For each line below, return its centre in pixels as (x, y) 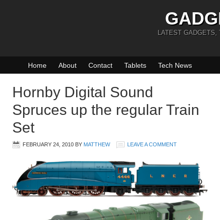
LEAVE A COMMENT (152, 144)
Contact (100, 65)
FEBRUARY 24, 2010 (48, 144)
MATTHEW (97, 144)
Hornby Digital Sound (83, 92)
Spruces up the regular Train (106, 110)
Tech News (175, 65)
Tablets (135, 65)
